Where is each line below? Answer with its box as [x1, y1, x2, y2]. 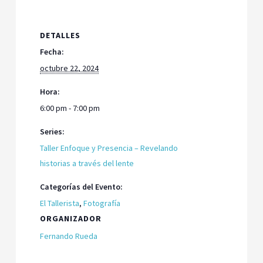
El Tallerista [40, 197, 80, 208]
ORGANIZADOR [40, 213, 102, 224]
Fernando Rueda [40, 230, 98, 241]
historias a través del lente [40, 157, 134, 168]
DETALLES [40, 29, 81, 41]
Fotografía [83, 197, 121, 208]
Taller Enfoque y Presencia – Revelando [40, 142, 178, 153]
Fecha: [40, 46, 65, 57]
